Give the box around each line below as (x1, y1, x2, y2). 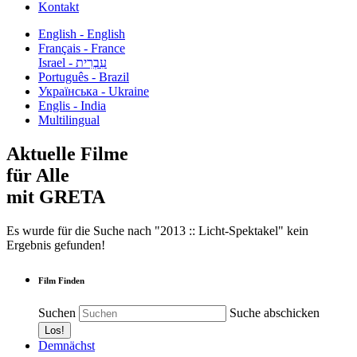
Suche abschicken (229, 305, 320, 320)
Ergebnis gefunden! (6, 237, 105, 252)
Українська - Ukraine (38, 84, 149, 98)
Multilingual (38, 113, 100, 127)
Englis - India (38, 99, 106, 112)
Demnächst (38, 338, 95, 352)
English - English (38, 27, 125, 41)
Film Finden (38, 275, 84, 285)
